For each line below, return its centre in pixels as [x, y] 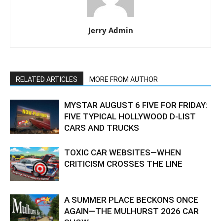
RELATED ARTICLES [47, 80]
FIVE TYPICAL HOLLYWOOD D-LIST [130, 117]
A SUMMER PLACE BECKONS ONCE [131, 200]
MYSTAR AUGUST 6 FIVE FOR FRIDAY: [136, 105]
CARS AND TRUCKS [102, 128]
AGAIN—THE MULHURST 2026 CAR [131, 211]
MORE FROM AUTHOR [124, 80]
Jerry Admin [110, 30]
